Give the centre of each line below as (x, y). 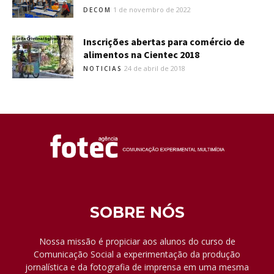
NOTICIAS (103, 69)
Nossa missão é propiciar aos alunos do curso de (137, 242)
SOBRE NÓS (137, 213)
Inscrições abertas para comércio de (164, 42)
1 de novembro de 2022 (152, 10)
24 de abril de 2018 (155, 68)
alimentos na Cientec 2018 (141, 55)
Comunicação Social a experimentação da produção (137, 254)
